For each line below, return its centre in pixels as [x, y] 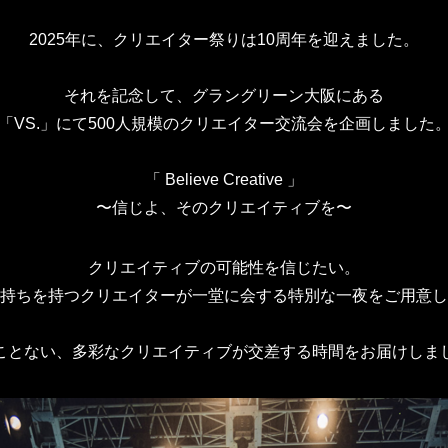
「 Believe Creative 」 [224, 179]
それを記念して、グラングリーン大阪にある [224, 95]
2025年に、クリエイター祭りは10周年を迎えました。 [224, 39]
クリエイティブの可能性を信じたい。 [224, 267]
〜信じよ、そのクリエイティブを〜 [224, 207]
